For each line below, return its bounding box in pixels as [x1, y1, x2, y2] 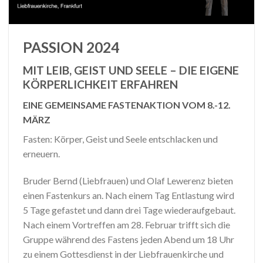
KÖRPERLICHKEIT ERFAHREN [23, 77, 178, 92]
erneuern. [23, 147, 60, 159]
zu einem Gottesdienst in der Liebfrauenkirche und [23, 248, 224, 259]
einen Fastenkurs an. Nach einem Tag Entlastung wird [23, 189, 234, 201]
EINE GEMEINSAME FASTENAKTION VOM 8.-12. [23, 99, 231, 110]
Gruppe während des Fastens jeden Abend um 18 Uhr [23, 233, 234, 245]
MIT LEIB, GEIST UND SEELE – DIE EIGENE [23, 63, 239, 77]
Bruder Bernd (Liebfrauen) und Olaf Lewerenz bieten [23, 174, 233, 186]
